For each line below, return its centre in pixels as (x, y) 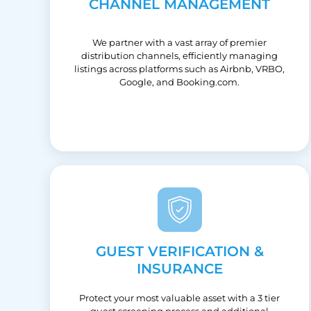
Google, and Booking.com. (180, 82)
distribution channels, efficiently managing (180, 55)
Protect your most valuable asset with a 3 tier (180, 297)
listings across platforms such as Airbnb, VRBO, (180, 68)
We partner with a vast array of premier (180, 42)
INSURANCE (179, 268)
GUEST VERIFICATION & (179, 251)
